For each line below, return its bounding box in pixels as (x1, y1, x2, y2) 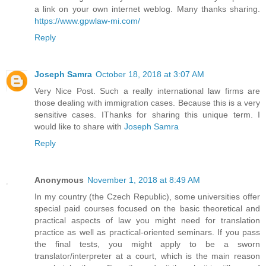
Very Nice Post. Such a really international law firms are (34, 86, 260, 96)
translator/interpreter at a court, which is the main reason (34, 251, 260, 261)
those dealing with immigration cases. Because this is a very (34, 98, 260, 108)
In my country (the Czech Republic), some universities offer (34, 192, 260, 202)
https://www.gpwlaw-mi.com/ (34, 16, 140, 26)
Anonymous (34, 175, 84, 185)
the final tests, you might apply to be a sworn (34, 239, 260, 249)
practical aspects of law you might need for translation (34, 216, 260, 226)
